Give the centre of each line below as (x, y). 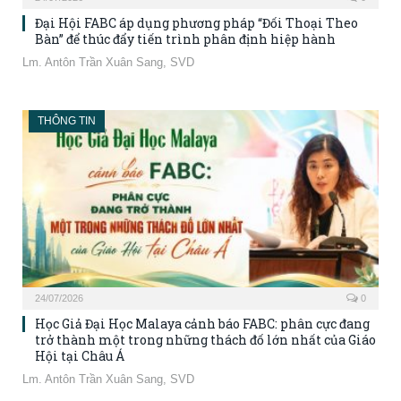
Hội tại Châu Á (80, 356)
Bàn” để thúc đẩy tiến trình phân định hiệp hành (185, 39)
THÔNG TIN (67, 121)
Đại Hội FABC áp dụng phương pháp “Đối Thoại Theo (196, 23)
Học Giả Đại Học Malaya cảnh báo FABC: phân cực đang (202, 324)
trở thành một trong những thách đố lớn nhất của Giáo (205, 340)
